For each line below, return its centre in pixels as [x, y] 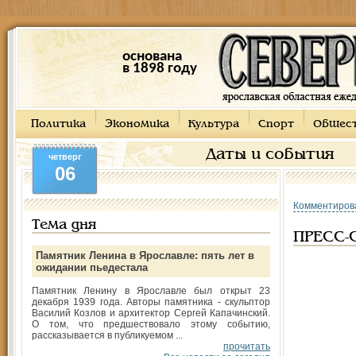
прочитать [247, 346]
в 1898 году [159, 69]
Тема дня [64, 225]
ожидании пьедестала [92, 267]
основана [152, 57]
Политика [58, 124]
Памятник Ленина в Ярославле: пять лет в [145, 255]
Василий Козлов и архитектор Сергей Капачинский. [151, 313]
